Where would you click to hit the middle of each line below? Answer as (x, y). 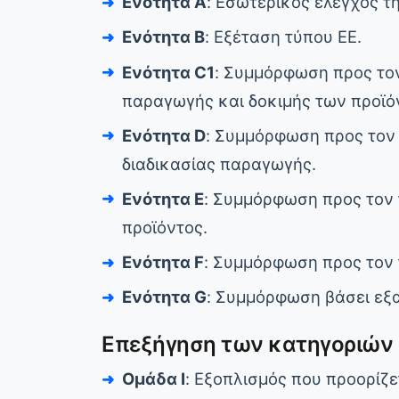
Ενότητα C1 (169, 72)
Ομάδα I (154, 379)
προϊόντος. (165, 227)
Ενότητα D (164, 135)
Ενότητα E (163, 198)
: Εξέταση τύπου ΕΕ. (284, 37)
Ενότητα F (163, 262)
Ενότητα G (165, 297)
